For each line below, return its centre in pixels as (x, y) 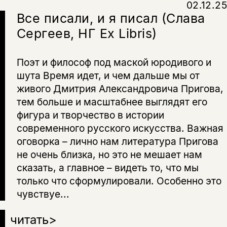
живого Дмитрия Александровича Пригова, (120, 88)
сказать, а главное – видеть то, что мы (107, 167)
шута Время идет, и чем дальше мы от (108, 75)
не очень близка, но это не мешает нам (109, 154)
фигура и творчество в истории (90, 115)
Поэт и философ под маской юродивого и (114, 62)
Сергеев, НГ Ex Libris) (87, 34)
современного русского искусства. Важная (120, 128)
